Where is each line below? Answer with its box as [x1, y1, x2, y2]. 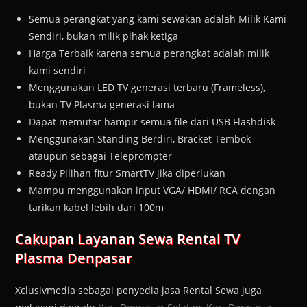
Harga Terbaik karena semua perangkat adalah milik [29, 46, 270, 60]
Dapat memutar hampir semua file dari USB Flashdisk [29, 114, 276, 128]
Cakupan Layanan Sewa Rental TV [15, 229, 241, 248]
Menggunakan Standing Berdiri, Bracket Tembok [29, 132, 251, 145]
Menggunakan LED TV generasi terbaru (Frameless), [29, 80, 266, 94]
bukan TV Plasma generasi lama [29, 97, 175, 111]
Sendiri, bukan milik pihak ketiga [29, 29, 179, 42]
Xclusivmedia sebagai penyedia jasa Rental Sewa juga [15, 283, 262, 297]
